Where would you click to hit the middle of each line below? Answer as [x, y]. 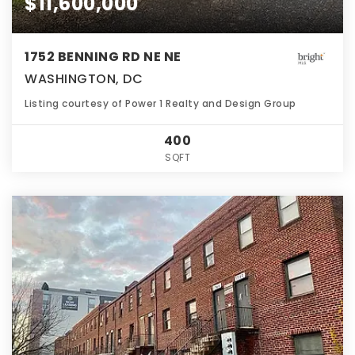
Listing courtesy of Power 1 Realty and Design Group [160, 103]
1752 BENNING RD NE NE [103, 56]
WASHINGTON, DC [84, 78]
